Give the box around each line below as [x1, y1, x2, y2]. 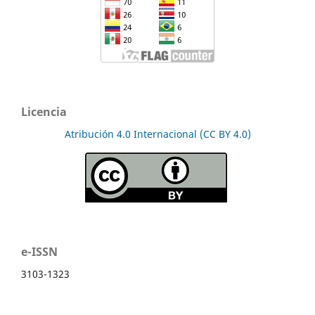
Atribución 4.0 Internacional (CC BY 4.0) [64, 127, 251, 141]
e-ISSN [21, 243, 58, 259]
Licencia [21, 103, 67, 120]
